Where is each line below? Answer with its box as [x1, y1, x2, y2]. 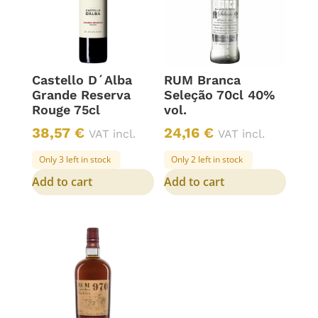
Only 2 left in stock [171, 153, 243, 165]
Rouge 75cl [31, 102, 100, 117]
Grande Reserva [31, 87, 131, 102]
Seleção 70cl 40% [164, 87, 275, 102]
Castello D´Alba [31, 72, 132, 87]
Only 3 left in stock [38, 153, 111, 165]
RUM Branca [164, 72, 241, 87]
